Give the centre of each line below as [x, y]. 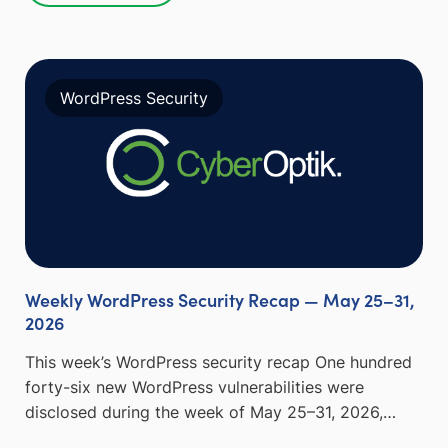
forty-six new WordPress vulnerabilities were [194, 387]
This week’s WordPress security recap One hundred [218, 362]
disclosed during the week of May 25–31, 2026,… [210, 412]
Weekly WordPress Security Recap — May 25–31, [220, 300]
